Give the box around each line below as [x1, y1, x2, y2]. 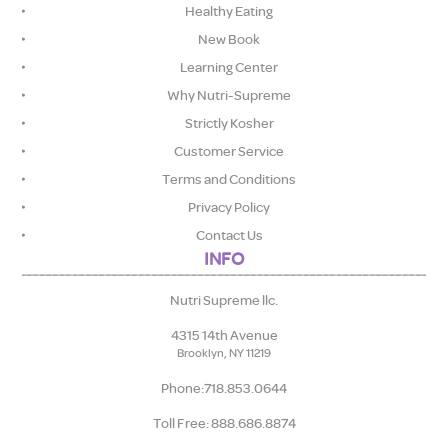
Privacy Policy [188, 199, 270, 215]
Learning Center [180, 59, 278, 75]
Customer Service [174, 143, 284, 159]
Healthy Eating [185, 3, 273, 19]
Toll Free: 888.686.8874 [152, 415, 296, 431]
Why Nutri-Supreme [167, 87, 291, 103]
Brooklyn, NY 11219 [177, 346, 271, 360]
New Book [198, 31, 260, 47]
